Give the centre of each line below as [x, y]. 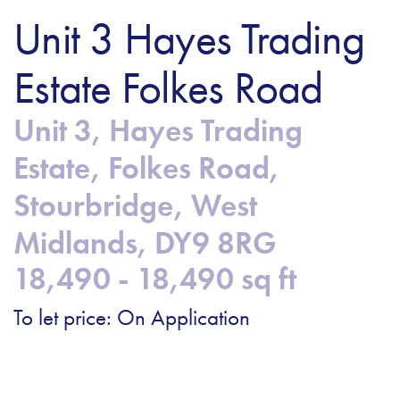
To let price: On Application [132, 317]
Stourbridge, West [135, 205]
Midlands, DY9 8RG [145, 243]
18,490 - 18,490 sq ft [155, 279]
